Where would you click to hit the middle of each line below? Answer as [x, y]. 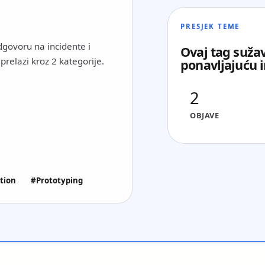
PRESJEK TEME [210, 26]
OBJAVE [205, 115]
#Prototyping [57, 180]
